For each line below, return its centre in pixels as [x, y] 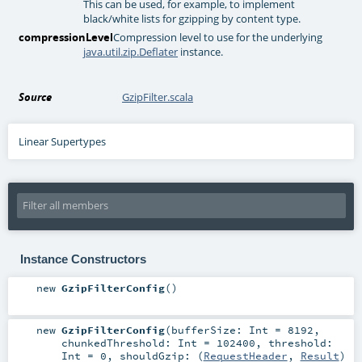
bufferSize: [210, 329]
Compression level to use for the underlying [218, 37]
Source [36, 97]
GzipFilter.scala [158, 97]
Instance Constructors [83, 259]
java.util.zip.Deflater [131, 51]
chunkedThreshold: [119, 342]
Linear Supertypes [63, 142]
